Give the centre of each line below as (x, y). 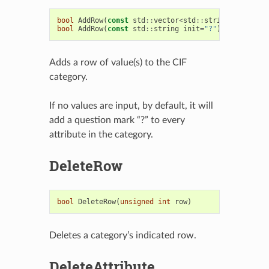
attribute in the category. (101, 134)
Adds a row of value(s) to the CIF (118, 62)
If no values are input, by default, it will (131, 105)
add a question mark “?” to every (117, 120)
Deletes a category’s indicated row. (122, 235)
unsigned (137, 201)
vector (166, 20)
